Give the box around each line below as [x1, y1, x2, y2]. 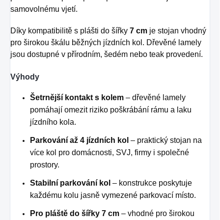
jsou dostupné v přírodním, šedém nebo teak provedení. [10, 50, 203, 59]
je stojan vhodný [147, 27, 206, 35]
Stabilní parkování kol [30, 178, 110, 187]
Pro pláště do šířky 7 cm [30, 209, 119, 218]
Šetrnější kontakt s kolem [30, 93, 124, 102]
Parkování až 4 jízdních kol [30, 136, 129, 144]
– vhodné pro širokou [119, 209, 194, 218]
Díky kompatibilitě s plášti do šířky [10, 27, 130, 35]
